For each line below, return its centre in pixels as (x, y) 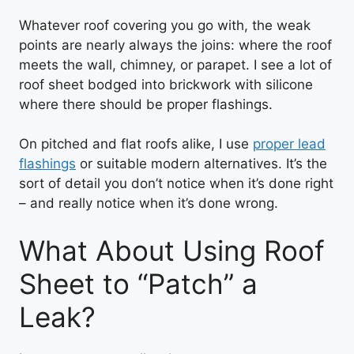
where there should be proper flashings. (146, 104)
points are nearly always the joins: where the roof (175, 45)
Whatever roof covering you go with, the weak (165, 25)
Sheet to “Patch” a (138, 283)
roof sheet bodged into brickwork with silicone (166, 84)
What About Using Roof (172, 250)
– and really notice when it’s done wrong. (149, 203)
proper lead (289, 144)
